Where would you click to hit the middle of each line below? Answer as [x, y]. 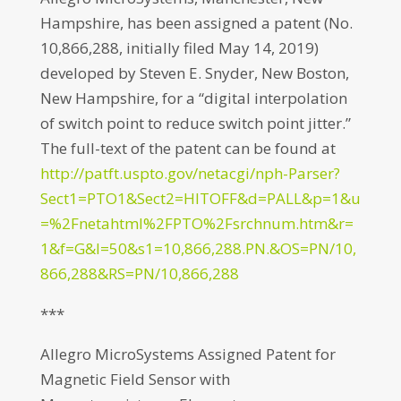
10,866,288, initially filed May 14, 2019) [179, 48]
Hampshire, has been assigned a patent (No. [196, 23]
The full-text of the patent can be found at [188, 148]
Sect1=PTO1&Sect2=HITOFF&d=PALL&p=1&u [200, 198]
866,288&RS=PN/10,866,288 [139, 273]
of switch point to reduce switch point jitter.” [195, 123]
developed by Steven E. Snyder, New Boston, [194, 73]
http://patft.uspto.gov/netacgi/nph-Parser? [190, 173]
